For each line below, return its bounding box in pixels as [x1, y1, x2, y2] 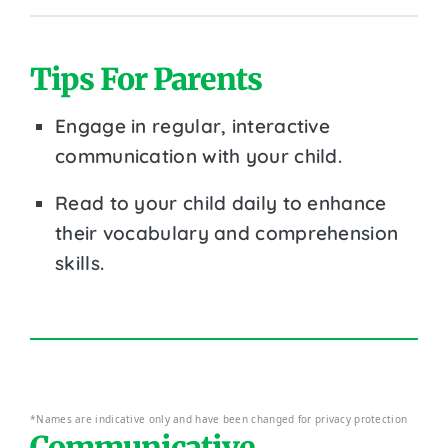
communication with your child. [55, 143, 342, 168]
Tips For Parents [30, 59, 262, 98]
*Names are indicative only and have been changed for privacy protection [30, 411, 408, 426]
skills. [55, 250, 105, 275]
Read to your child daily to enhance [55, 190, 387, 215]
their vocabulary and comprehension [55, 220, 399, 245]
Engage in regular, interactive [55, 113, 331, 138]
